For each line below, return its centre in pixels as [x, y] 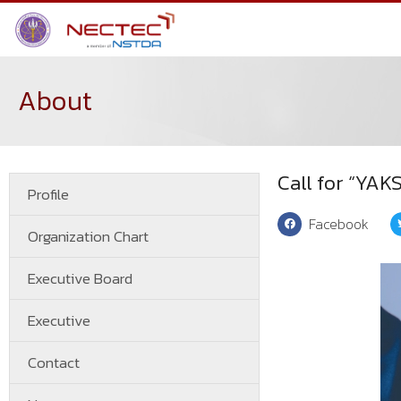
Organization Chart [88, 236]
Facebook [339, 224]
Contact [54, 363]
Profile [48, 194]
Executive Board [80, 278]
